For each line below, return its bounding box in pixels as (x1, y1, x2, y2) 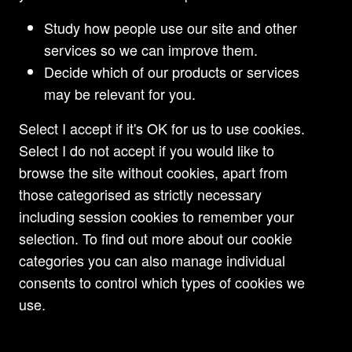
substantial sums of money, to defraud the (19, 15, 280, 35)
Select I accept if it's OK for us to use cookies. (19, 117, 305, 138)
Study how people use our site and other (44, 16, 297, 38)
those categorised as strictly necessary (19, 183, 262, 204)
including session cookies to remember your (19, 205, 294, 226)
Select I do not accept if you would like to (19, 139, 274, 160)
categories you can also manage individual (19, 249, 285, 270)
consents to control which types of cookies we (19, 271, 305, 292)
